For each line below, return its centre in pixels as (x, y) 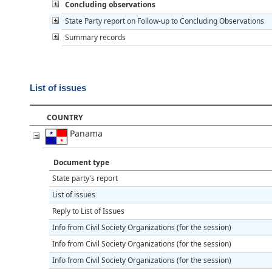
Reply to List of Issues (88, 211)
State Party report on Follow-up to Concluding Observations (165, 21)
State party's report (85, 178)
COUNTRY (65, 117)
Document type (81, 162)
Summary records (95, 37)
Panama (89, 133)
